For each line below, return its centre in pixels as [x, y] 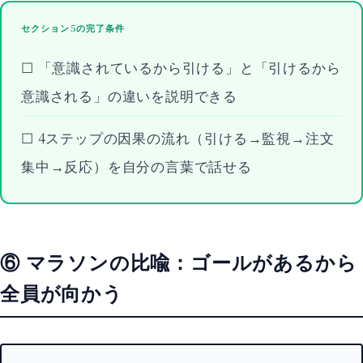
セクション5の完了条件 [73, 28]
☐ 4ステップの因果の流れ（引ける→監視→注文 [178, 137]
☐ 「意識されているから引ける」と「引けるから [181, 67]
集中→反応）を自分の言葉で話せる [137, 166]
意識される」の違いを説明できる [129, 95]
